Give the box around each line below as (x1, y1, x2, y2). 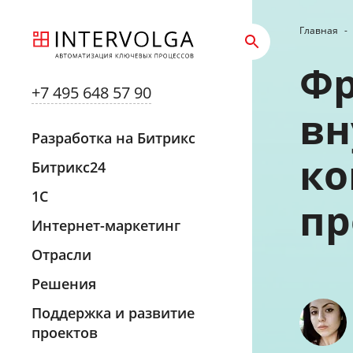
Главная (299, 24, 338, 37)
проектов (32, 323, 98, 342)
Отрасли (32, 245, 91, 264)
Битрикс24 (32, 158, 106, 176)
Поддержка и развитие (32, 303, 195, 322)
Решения (32, 274, 96, 293)
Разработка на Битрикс (32, 128, 195, 147)
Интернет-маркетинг (32, 216, 180, 235)
